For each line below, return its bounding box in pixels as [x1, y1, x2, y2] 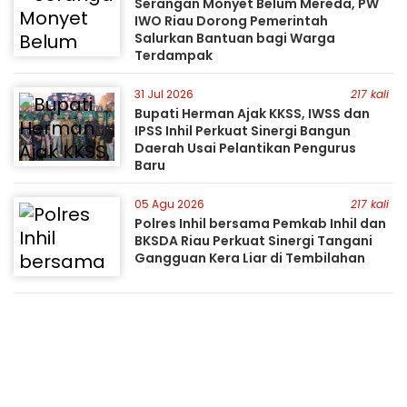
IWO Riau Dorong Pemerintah [134, 12, 329, 30]
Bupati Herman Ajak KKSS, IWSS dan [134, 104, 371, 123]
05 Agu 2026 [134, 196, 205, 212]
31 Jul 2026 [134, 86, 194, 102]
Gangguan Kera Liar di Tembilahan [134, 249, 366, 267]
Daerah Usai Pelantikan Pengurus [134, 139, 357, 157]
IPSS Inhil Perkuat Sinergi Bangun [134, 122, 352, 140]
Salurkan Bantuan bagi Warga [134, 29, 336, 47]
